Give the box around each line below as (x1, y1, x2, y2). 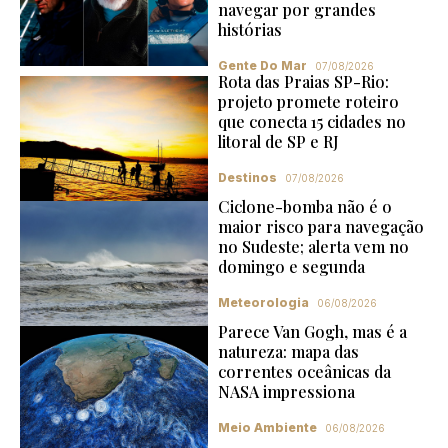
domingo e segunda (217, 256, 365, 277)
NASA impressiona (217, 381, 355, 402)
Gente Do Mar (217, 58, 307, 73)
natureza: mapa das (217, 341, 359, 362)
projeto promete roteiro (217, 91, 399, 112)
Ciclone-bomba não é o (217, 196, 392, 217)
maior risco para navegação (217, 216, 424, 237)
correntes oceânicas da (217, 361, 391, 382)
